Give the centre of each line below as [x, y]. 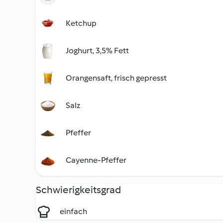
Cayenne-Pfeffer [96, 160]
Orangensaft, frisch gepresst [116, 78]
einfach [73, 211]
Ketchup [81, 23]
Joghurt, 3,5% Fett [97, 51]
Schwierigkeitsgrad [78, 190]
